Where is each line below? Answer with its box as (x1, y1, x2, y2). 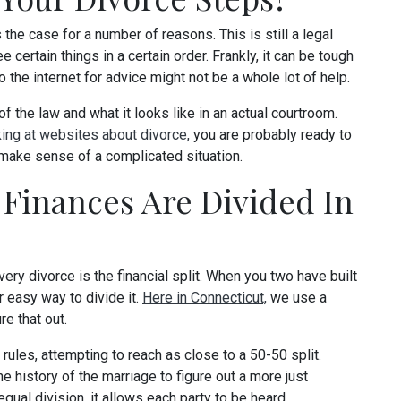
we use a (267, 289, 327, 306)
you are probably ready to (190, 126, 352, 143)
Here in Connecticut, (142, 289, 267, 306)
